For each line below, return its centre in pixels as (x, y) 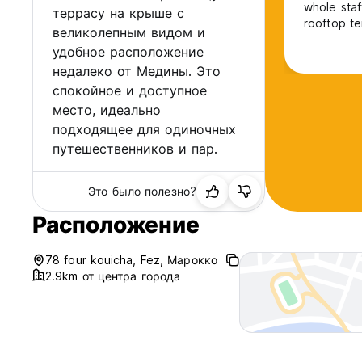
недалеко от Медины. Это (137, 72)
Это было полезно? (142, 192)
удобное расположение (128, 52)
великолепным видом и (129, 33)
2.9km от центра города (113, 276)
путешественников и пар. (135, 149)
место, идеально (107, 110)
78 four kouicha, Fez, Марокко (131, 260)
